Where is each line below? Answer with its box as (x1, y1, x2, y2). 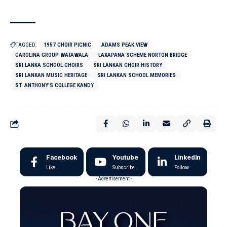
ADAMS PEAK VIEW (101, 42, 147, 48)
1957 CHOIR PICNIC (44, 42, 91, 48)
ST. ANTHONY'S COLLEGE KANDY (15, 82, 94, 89)
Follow (174, 164, 189, 171)
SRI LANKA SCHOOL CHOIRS (15, 62, 83, 68)
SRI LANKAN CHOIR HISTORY (93, 62, 162, 68)
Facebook (46, 154, 77, 161)
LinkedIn (174, 154, 201, 161)
